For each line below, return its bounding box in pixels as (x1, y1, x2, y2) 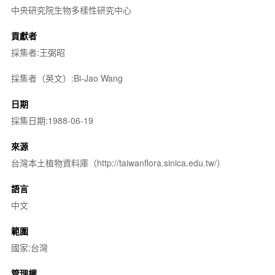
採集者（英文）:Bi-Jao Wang (10, 72, 123, 84)
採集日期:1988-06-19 (10, 114, 93, 126)
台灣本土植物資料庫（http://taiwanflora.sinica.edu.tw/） (10, 157, 225, 169)
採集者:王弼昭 (10, 46, 65, 58)
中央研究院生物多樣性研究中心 (10, 4, 131, 16)
